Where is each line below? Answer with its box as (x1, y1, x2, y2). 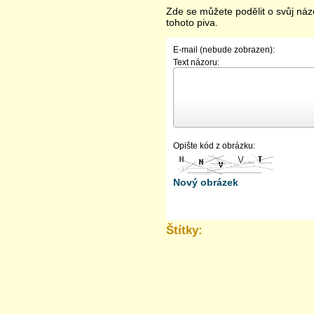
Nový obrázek (173, 177, 238, 188)
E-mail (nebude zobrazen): (173, 45, 275, 55)
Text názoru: (173, 57, 219, 67)
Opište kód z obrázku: (173, 141, 255, 151)
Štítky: (166, 224, 203, 237)
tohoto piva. (166, 17, 218, 28)
